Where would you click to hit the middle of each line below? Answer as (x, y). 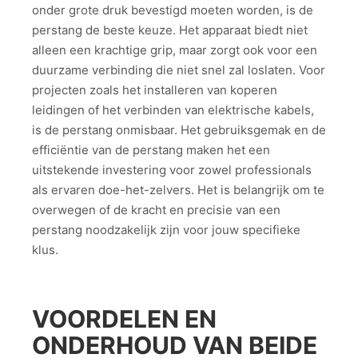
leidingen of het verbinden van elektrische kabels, (173, 109)
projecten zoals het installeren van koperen (155, 89)
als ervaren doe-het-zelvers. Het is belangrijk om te (178, 189)
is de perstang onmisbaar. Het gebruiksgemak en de (179, 129)
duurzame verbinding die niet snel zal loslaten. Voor (179, 70)
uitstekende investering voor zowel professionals (172, 169)
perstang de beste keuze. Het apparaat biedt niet (170, 30)
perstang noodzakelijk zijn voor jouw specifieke (166, 229)
